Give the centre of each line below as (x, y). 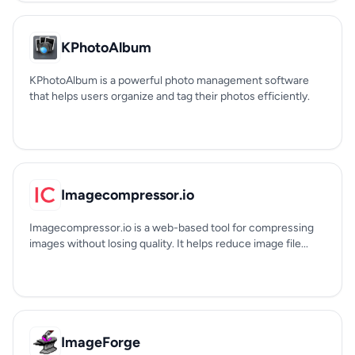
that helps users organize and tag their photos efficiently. (170, 96)
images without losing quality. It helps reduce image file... (169, 244)
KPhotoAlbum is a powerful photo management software (169, 80)
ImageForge (101, 342)
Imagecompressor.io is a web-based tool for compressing (172, 228)
